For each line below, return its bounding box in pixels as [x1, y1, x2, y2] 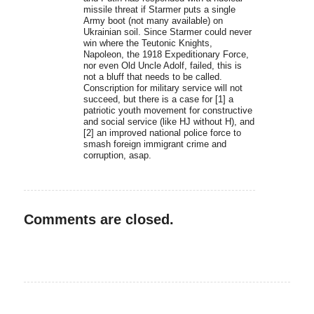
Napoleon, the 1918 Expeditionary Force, [83, 48, 249, 60]
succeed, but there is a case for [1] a [83, 93, 233, 104]
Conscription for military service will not [83, 82, 243, 93]
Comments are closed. [23, 211, 174, 227]
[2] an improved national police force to [83, 127, 241, 138]
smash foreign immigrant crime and [83, 138, 226, 149]
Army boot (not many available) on [83, 15, 223, 26]
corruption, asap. [83, 149, 151, 161]
